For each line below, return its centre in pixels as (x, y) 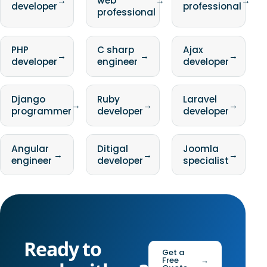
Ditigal (112, 148)
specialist (206, 160)
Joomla (201, 148)
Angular (30, 148)
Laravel (200, 100)
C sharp (115, 50)
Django (28, 100)
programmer (41, 111)
